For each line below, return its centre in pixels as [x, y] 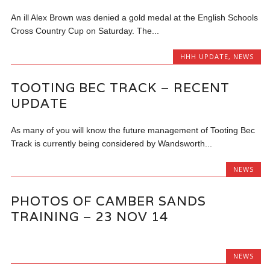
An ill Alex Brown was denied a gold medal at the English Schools [135, 17]
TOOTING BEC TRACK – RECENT [121, 88]
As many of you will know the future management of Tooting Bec [133, 130]
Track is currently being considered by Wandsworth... [112, 144]
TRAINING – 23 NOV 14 [90, 216]
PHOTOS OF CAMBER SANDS [109, 201]
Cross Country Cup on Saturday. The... [85, 31]
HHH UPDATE [204, 56]
